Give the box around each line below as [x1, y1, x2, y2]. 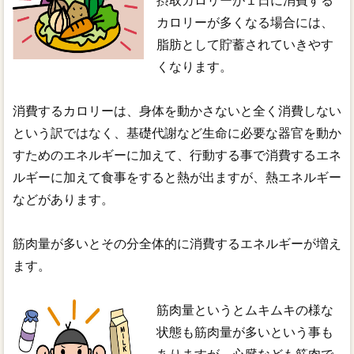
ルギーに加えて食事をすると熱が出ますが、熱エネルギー [12, 170, 341, 184]
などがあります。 [12, 192, 114, 206]
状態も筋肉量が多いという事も [156, 325, 334, 339]
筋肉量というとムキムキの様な [156, 303, 334, 317]
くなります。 [156, 59, 233, 73]
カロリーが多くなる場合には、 [156, 15, 334, 29]
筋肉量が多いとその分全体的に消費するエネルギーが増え [12, 236, 341, 250]
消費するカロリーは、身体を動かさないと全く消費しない [12, 104, 341, 118]
